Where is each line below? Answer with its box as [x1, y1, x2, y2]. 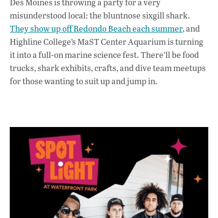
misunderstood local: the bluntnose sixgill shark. [10, 9, 190, 21]
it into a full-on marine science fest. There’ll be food [10, 49, 199, 60]
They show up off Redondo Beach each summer [10, 22, 182, 34]
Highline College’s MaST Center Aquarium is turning [10, 36, 203, 47]
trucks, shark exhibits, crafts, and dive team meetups [10, 62, 206, 73]
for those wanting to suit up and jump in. [10, 75, 158, 87]
